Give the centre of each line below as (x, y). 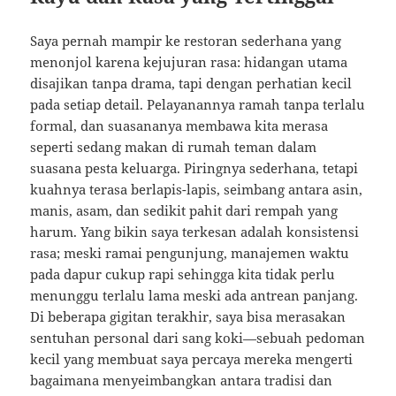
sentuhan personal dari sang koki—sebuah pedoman (198, 338)
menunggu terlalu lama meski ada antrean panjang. (194, 296)
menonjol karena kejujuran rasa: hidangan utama (189, 62)
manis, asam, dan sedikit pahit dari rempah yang (184, 211)
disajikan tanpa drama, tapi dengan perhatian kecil (191, 84)
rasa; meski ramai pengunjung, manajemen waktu (190, 253)
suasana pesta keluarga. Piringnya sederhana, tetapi (194, 168)
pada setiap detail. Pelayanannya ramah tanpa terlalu (198, 105)
